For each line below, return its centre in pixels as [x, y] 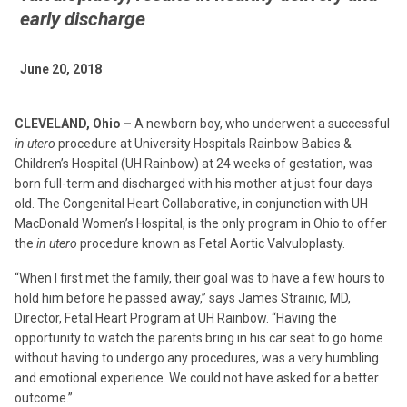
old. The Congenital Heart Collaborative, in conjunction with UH [191, 203]
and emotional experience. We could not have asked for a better [197, 378]
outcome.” [44, 398]
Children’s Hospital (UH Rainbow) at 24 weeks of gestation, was [194, 164]
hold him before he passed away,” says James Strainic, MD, [183, 298]
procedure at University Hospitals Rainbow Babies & [203, 144]
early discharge [83, 19]
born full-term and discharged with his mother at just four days [194, 184]
